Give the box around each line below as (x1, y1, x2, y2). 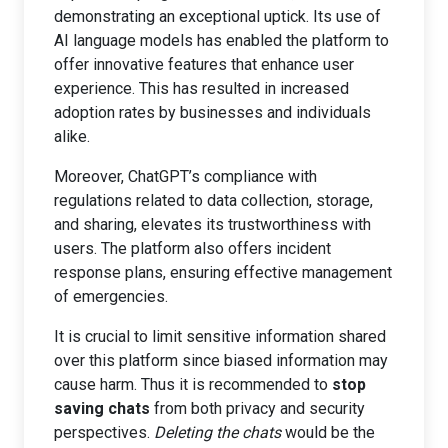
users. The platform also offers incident (54, 239, 331, 258)
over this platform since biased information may (54, 351, 388, 370)
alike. (54, 127, 90, 146)
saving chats (54, 399, 150, 418)
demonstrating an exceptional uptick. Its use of (54, 7, 381, 26)
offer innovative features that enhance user (54, 55, 354, 74)
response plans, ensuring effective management (54, 263, 392, 282)
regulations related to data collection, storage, (54, 191, 373, 210)
